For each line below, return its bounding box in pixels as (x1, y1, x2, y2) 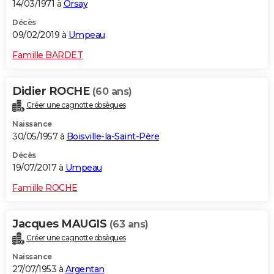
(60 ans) (92, 86, 132, 98)
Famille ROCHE (12, 182, 78, 194)
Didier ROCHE (12, 84, 92, 98)
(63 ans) (109, 218, 149, 231)
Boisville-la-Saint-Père (66, 131, 159, 143)
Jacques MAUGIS (12, 217, 109, 231)
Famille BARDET (12, 50, 83, 61)
